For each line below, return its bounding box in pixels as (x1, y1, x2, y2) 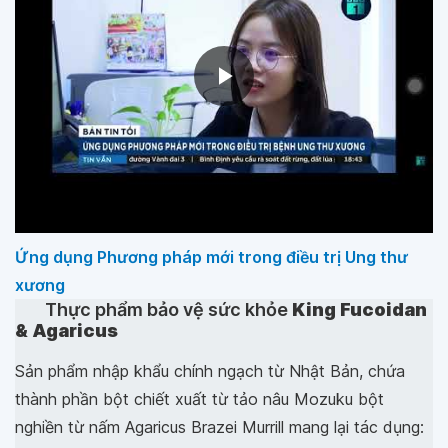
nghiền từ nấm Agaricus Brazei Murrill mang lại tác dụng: (15, 417, 424, 438)
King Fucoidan (292, 299, 427, 321)
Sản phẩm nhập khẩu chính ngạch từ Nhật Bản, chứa (15, 361, 405, 382)
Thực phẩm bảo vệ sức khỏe (45, 299, 292, 321)
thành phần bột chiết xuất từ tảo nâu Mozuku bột (15, 389, 384, 410)
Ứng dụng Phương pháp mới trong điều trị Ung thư (15, 247, 408, 268)
